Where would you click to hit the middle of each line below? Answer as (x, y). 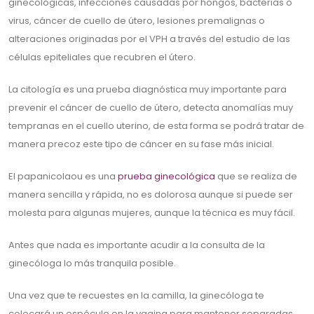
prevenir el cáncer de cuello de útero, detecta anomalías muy (151, 108)
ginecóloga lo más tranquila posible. (92, 264)
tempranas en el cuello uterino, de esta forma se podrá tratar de (156, 126)
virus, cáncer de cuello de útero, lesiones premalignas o (137, 21)
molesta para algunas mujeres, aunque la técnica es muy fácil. (152, 213)
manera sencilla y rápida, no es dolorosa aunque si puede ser (151, 195)
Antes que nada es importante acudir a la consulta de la (137, 245)
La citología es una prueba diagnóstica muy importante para (148, 90)
